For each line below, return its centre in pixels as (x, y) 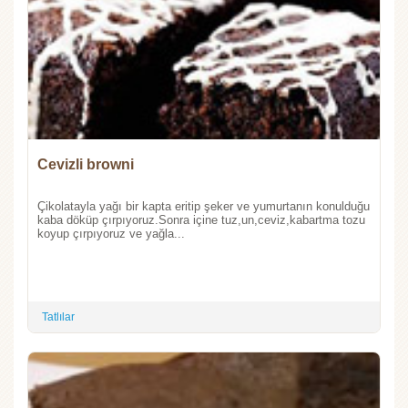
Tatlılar (58, 317)
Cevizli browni (86, 165)
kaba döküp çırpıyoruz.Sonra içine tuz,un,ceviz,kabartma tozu (201, 220)
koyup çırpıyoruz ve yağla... (111, 234)
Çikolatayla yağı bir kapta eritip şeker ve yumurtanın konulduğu (204, 207)
